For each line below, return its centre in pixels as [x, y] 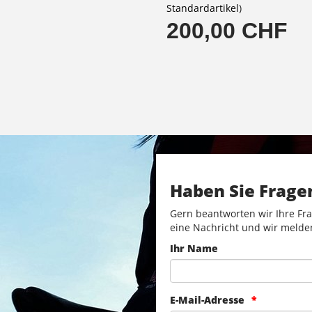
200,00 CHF [227, 30]
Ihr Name [194, 248]
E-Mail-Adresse [207, 299]
